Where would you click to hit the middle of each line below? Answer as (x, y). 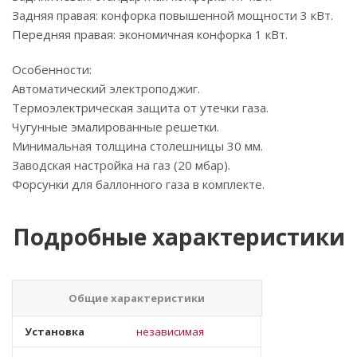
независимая (170, 331)
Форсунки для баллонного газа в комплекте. (138, 184)
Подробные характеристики (178, 237)
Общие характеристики (137, 298)
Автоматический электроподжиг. (106, 88)
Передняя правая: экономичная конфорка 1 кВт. (150, 34)
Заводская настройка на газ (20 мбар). (121, 165)
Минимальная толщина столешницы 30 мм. (137, 146)
